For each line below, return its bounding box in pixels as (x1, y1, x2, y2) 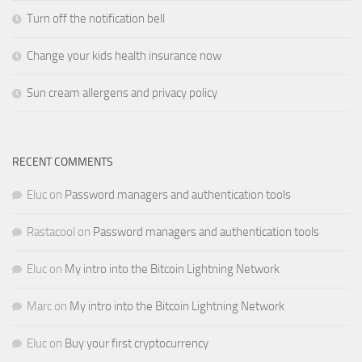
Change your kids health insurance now (27, 48, 221, 64)
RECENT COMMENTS (12, 155, 113, 170)
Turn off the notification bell (27, 11, 165, 27)
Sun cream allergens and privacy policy (27, 86, 217, 101)
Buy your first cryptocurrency (65, 336, 208, 351)
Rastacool (27, 225, 75, 240)
